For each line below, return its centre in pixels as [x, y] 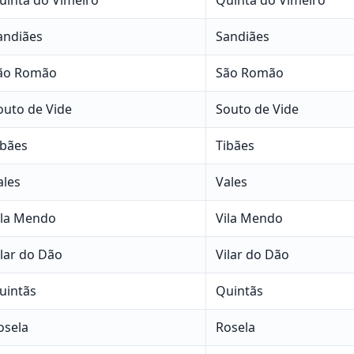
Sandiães [242, 36]
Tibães [235, 145]
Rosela [235, 327]
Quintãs [239, 290]
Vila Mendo [249, 218]
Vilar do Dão [252, 254]
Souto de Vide [257, 109]
